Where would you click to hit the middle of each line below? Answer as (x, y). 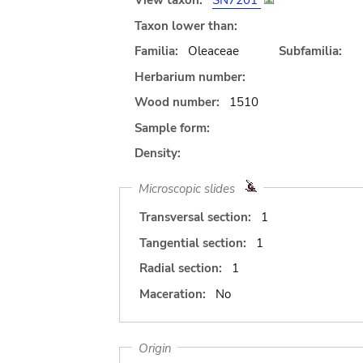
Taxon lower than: (186, 26)
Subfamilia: (310, 51)
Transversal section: (195, 217)
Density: (158, 153)
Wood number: (177, 102)
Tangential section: (193, 243)
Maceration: (173, 294)
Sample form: (172, 128)
